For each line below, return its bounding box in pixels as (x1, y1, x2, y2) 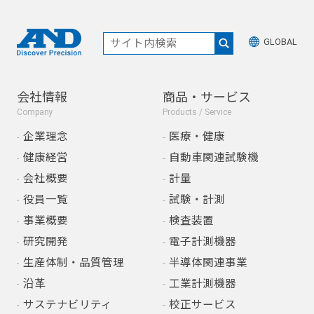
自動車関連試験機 (168, 151, 259, 165)
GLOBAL (264, 36, 298, 47)
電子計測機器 (168, 235, 236, 248)
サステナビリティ (22, 298, 112, 311)
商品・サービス (163, 90, 252, 105)
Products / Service (163, 107, 232, 118)
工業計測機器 (168, 277, 236, 290)
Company (16, 107, 53, 118)
